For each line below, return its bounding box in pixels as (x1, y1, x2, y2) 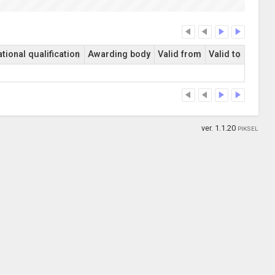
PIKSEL (238, 125, 259, 132)
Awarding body (87, 49, 150, 60)
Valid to (208, 49, 241, 60)
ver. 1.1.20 (201, 123, 238, 133)
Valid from (157, 49, 201, 60)
